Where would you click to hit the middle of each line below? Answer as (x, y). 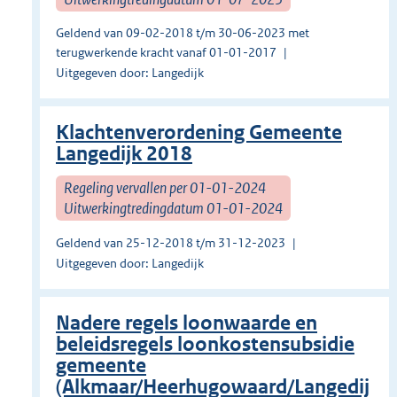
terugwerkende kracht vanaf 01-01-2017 (166, 53)
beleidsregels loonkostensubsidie (205, 345)
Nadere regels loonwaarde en (187, 323)
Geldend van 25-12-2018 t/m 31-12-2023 (171, 243)
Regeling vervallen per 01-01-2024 (165, 187)
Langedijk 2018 (124, 154)
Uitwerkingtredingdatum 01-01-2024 (173, 208)
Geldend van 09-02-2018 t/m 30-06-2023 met (183, 33)
